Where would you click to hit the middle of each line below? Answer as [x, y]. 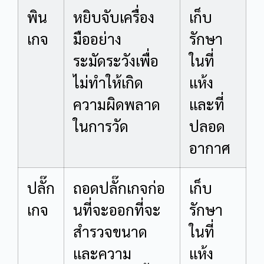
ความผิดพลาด [117, 104]
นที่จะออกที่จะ [117, 209]
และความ [102, 253]
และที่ [207, 104]
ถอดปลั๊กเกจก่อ [119, 187]
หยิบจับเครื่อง [114, 16]
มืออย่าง [97, 38]
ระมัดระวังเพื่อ [116, 60]
